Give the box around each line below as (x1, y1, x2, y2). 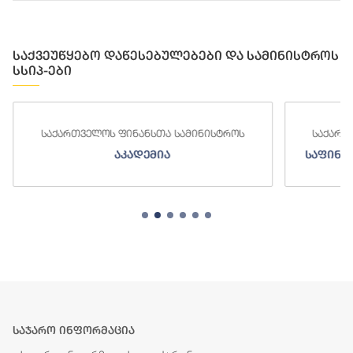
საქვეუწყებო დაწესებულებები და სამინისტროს (13, 48, 339, 64)
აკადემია (48, 148, 105, 162)
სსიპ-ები (13, 63, 72, 79)
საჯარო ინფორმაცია (13, 324, 135, 337)
